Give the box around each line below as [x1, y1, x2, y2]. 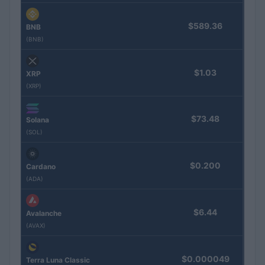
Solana [26, 115, 49, 125]
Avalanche [26, 209, 62, 218]
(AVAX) [26, 222, 46, 230]
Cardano [26, 162, 56, 172]
